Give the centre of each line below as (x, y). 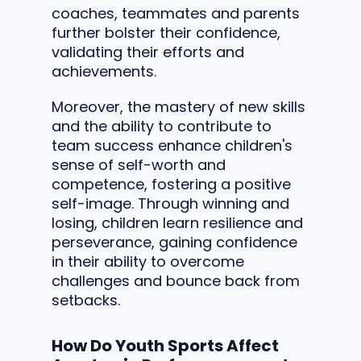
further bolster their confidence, (166, 32)
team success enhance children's (172, 145)
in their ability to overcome (148, 261)
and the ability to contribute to (162, 126)
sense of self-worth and (139, 164)
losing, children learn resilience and (177, 222)
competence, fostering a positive (171, 184)
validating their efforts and (148, 52)
